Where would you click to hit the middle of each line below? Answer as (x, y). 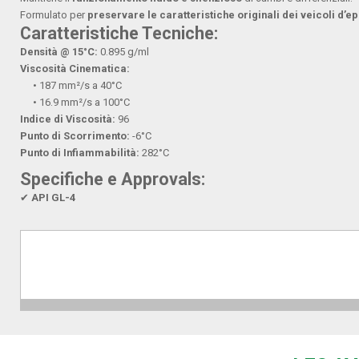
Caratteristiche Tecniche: (119, 34)
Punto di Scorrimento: (75, 136)
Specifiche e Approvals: (113, 179)
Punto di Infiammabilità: (80, 153)
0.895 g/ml (124, 52)
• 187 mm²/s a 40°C (71, 86)
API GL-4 (54, 198)
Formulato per (54, 15)
